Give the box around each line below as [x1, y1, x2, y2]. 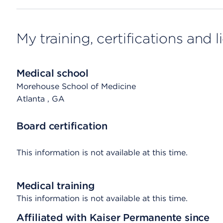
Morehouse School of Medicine [16, 82, 136, 91]
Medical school [16, 67, 89, 79]
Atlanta [16, 94, 47, 104]
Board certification [16, 120, 108, 132]
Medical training [16, 180, 95, 192]
